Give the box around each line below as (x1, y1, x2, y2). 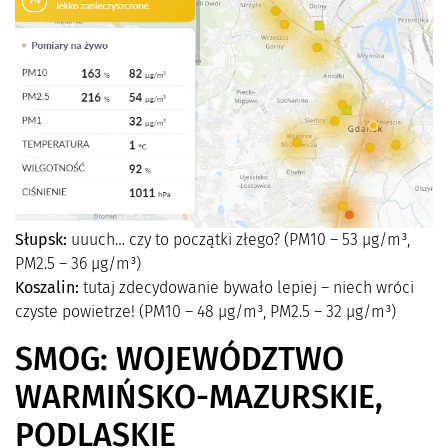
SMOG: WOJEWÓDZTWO (15, 339, 344, 378)
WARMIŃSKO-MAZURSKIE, (15, 377, 383, 416)
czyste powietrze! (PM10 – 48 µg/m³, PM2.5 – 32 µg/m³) (15, 301, 396, 321)
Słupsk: (15, 229, 67, 249)
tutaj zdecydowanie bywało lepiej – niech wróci (79, 277, 414, 297)
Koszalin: (15, 277, 79, 297)
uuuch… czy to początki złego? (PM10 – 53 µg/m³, (67, 229, 410, 249)
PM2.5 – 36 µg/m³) (15, 253, 141, 273)
